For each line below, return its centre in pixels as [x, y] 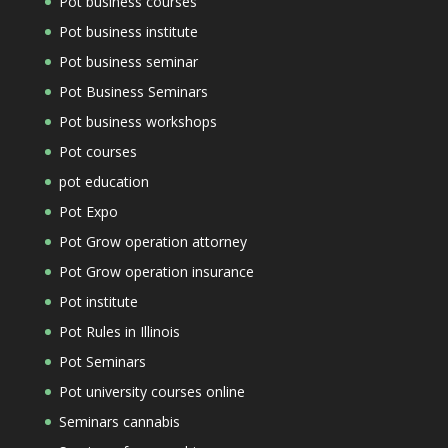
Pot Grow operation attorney [152, 241]
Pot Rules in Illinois [119, 331]
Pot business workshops [137, 121]
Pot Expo [88, 211]
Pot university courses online [151, 391]
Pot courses [97, 151]
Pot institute [98, 301]
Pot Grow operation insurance [156, 271]
